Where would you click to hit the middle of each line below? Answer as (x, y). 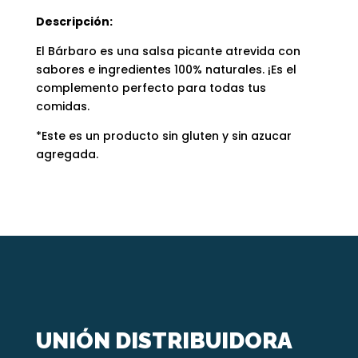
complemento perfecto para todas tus (151, 88)
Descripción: (74, 22)
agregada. (67, 155)
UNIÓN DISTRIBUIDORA (163, 341)
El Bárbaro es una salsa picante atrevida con (168, 52)
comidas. (62, 107)
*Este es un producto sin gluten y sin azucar (163, 136)
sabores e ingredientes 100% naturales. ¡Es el (166, 70)
